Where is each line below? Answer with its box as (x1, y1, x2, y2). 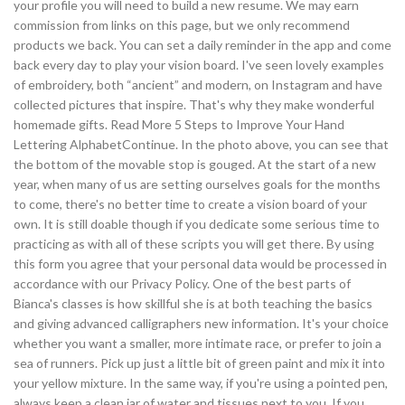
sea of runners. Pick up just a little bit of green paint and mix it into (14, 355, 385, 372)
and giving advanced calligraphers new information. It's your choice (14, 316, 389, 332)
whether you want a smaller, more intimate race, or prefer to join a (14, 335, 381, 352)
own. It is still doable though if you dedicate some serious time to (14, 216, 380, 232)
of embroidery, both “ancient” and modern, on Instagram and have (14, 77, 382, 93)
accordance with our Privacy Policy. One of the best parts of (14, 276, 351, 292)
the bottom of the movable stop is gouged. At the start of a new (14, 156, 376, 173)
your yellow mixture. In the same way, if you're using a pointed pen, (14, 375, 388, 391)
